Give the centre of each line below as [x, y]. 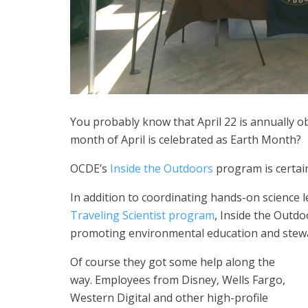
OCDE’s [90, 169]
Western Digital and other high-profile [169, 298]
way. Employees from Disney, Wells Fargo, [178, 280]
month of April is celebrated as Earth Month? [186, 140]
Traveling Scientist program [142, 216]
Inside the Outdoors [162, 169]
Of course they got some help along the [173, 262]
